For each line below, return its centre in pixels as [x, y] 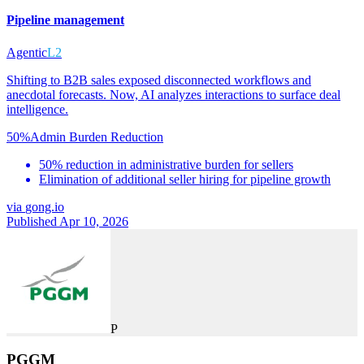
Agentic [27, 52]
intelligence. [37, 109]
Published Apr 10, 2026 [67, 221]
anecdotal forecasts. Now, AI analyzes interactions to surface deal [173, 94]
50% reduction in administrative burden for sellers [166, 164]
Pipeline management [65, 20]
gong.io [45, 206]
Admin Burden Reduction [97, 136]
